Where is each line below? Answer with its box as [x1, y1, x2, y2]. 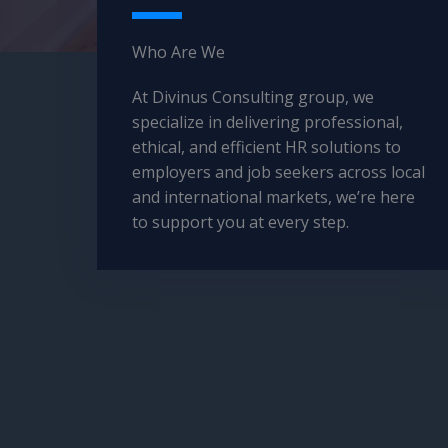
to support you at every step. [132, 211, 349, 233]
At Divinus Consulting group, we [132, 86, 374, 108]
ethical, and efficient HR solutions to [132, 136, 401, 158]
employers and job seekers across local [132, 161, 425, 183]
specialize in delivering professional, [132, 111, 403, 133]
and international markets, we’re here [132, 186, 415, 208]
